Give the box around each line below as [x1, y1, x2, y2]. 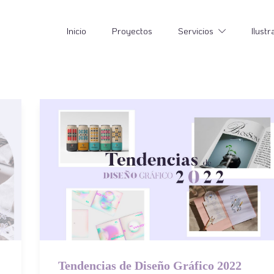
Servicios [178, 24, 214, 37]
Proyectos [112, 24, 153, 37]
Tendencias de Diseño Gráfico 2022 [58, 259, 242, 273]
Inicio [67, 24, 87, 37]
